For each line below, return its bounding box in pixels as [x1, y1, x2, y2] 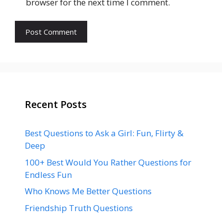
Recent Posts [25, 98, 87, 111]
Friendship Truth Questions [25, 202, 133, 214]
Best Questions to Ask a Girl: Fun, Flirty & [25, 127, 183, 139]
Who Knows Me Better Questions [25, 185, 152, 197]
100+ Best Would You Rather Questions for [25, 156, 191, 168]
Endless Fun [25, 168, 72, 180]
